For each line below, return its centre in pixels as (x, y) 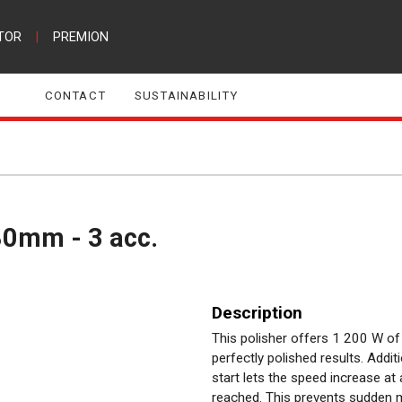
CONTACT (75, 95)
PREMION (80, 37)
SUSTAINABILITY (186, 95)
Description (257, 312)
